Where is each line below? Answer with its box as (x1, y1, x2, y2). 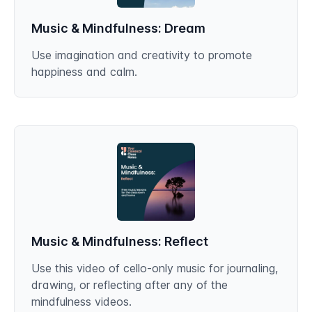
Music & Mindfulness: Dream (31, 21, 205, 36)
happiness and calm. (31, 65, 137, 79)
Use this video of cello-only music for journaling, (31, 261, 278, 275)
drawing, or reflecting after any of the (31, 278, 228, 292)
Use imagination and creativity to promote (31, 48, 252, 62)
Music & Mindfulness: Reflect (31, 234, 208, 249)
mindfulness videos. (31, 295, 132, 309)
